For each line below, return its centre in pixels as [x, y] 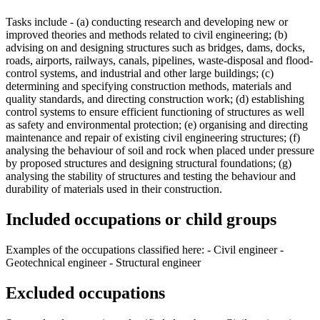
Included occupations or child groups [141, 220]
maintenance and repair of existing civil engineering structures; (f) [153, 138]
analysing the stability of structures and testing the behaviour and [151, 176]
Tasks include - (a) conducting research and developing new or [147, 22]
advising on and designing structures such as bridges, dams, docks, [155, 48]
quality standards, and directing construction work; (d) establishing [155, 99]
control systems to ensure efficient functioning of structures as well [155, 112]
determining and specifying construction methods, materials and [149, 86]
